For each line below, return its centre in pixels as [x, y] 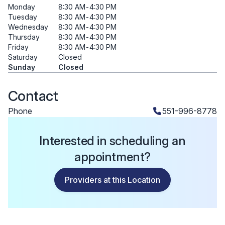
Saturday [23, 57]
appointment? [113, 157]
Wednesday [28, 27]
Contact [33, 96]
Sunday [22, 67]
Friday [18, 47]
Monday [22, 7]
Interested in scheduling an [113, 141]
